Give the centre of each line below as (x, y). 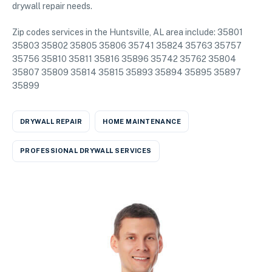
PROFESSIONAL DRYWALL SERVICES (86, 151)
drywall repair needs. (52, 6)
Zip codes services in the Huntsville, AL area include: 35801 (127, 32)
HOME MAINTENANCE (142, 121)
